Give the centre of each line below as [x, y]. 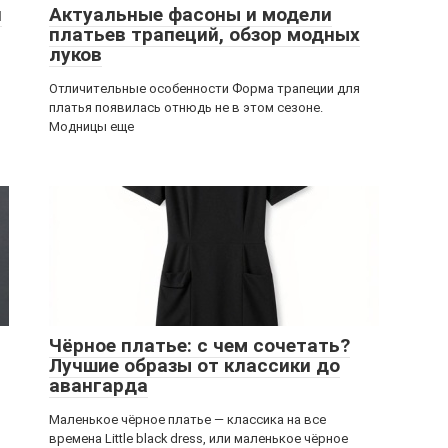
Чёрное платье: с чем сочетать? [199, 345]
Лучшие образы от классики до [194, 365]
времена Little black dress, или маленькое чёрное [198, 438]
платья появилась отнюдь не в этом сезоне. [186, 107]
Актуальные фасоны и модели [190, 14]
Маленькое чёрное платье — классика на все [187, 419]
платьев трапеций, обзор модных [204, 34]
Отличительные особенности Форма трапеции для [204, 88]
